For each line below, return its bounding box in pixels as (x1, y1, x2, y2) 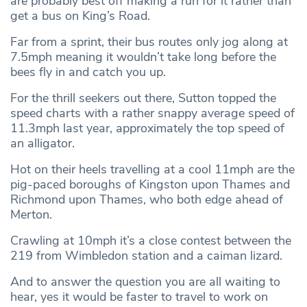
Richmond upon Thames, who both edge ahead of (10, 191, 283, 208)
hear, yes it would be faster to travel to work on (10, 288, 268, 305)
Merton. (10, 206, 52, 223)
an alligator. (10, 134, 75, 151)
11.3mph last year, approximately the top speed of (10, 119, 284, 136)
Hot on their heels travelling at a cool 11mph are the (10, 160, 295, 177)
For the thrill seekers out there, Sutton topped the (10, 89, 276, 106)
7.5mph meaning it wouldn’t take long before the (10, 48, 276, 65)
